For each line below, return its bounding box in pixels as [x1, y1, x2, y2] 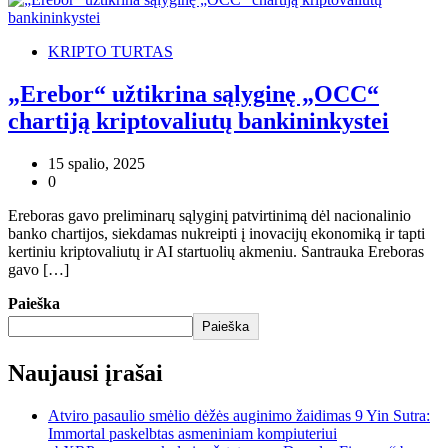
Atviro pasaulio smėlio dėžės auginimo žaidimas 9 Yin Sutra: [48, 406, 430, 424]
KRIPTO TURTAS [48, 42, 173, 60]
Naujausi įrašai [8, 359, 163, 386]
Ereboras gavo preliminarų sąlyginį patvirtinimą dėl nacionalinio [8, 206, 411, 224]
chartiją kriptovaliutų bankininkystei [8, 107, 389, 134]
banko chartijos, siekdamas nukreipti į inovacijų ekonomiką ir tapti [8, 224, 425, 242]
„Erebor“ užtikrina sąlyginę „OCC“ [8, 80, 379, 107]
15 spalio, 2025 [48, 154, 145, 172]
